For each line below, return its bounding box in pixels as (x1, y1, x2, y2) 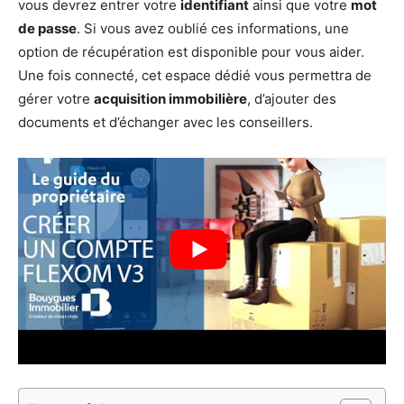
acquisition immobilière (94, 90, 247, 107)
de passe (18, 20, 77, 37)
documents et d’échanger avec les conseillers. (18, 114, 313, 131)
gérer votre (18, 90, 94, 107)
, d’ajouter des (247, 90, 336, 107)
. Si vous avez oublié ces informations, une (77, 20, 349, 37)
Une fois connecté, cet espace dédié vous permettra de (18, 67, 372, 84)
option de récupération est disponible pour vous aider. (18, 43, 364, 60)
